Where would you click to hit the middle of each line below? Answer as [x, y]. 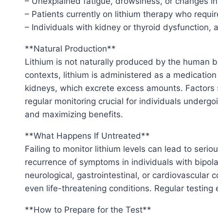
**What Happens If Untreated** [87, 136]
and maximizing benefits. [74, 115]
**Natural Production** [70, 49]
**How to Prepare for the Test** [88, 210]
